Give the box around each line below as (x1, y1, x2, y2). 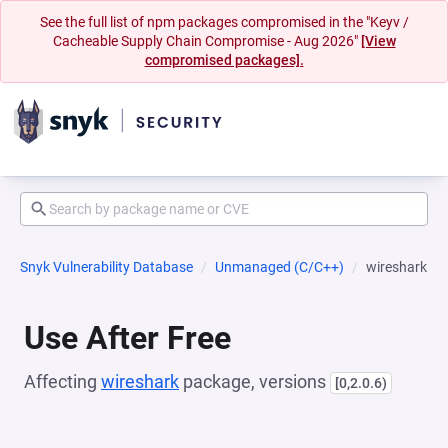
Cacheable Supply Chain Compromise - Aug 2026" (52, 33, 361, 49)
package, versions (179, 371, 330, 392)
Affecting (24, 371, 101, 392)
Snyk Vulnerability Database (20, 259, 193, 275)
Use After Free (24, 319, 231, 357)
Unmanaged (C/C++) (215, 259, 344, 275)
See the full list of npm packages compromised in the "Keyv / (39, 14, 409, 30)
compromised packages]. (144, 52, 304, 68)
